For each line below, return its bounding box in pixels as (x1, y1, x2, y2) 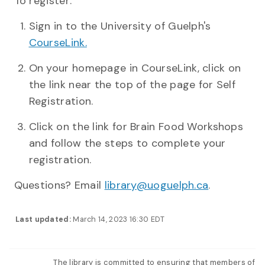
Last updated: (15, 214, 71, 224)
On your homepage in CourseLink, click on (28, 60, 241, 75)
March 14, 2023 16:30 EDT (73, 214, 165, 224)
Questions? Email (14, 177, 105, 192)
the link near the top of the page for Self (28, 77, 236, 92)
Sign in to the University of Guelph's (28, 18, 211, 33)
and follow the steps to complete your (28, 135, 226, 150)
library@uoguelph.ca (104, 177, 209, 192)
